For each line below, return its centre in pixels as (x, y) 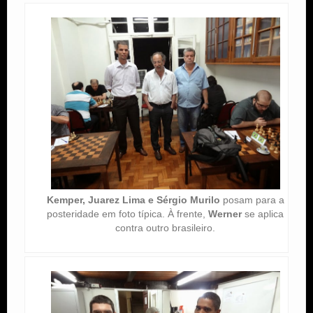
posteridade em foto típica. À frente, (128, 213)
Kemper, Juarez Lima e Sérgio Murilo (133, 199)
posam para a (252, 199)
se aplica (263, 213)
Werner (225, 213)
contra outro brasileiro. (166, 227)
